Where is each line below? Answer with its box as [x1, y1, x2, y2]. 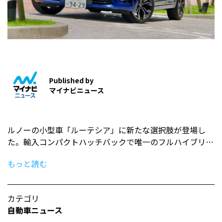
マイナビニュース [49, 85, 104, 96]
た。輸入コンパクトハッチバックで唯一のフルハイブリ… [7, 135, 214, 148]
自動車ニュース [7, 204, 62, 216]
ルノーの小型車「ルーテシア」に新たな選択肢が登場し [7, 123, 206, 136]
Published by [49, 75, 94, 86]
